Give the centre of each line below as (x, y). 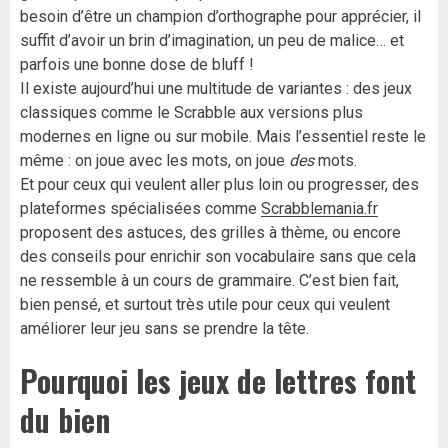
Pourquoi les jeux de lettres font (218, 380)
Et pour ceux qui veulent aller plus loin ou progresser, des (219, 184)
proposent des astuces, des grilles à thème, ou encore (210, 232)
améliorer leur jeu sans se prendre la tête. (164, 328)
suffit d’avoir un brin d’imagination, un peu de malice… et (212, 40)
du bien (65, 419)
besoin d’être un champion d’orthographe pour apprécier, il (220, 16)
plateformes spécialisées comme (140, 208)
